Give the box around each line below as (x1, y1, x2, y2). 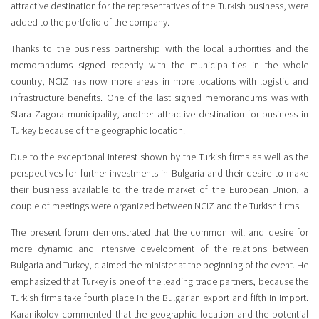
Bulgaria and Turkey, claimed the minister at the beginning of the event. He (11, 258, 308, 272)
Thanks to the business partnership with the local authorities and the (11, 42, 308, 56)
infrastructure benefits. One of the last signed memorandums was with (11, 91, 308, 105)
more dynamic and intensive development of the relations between (11, 242, 308, 256)
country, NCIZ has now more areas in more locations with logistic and (11, 75, 308, 88)
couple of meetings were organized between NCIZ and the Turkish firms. (11, 199, 301, 213)
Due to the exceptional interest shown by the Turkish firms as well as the (11, 150, 308, 164)
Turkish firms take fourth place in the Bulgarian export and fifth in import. (11, 291, 308, 305)
